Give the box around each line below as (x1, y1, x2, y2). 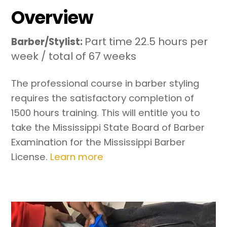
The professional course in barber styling (11, 77, 200, 90)
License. (11, 150, 51, 163)
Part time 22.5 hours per (85, 34, 208, 49)
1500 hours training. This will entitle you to (11, 106, 201, 119)
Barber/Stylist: (11, 35, 85, 48)
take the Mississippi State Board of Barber (11, 121, 205, 134)
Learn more (50, 150, 104, 163)
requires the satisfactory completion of (11, 91, 195, 104)
